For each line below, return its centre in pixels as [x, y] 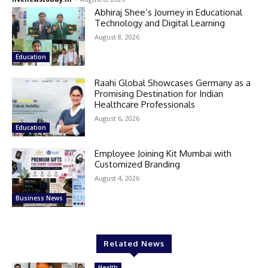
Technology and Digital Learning [160, 23]
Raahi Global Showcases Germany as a [173, 83]
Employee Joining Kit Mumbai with [163, 153]
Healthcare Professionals [145, 104]
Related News [134, 243]
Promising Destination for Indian [159, 93]
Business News [39, 198]
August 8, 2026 [117, 36]
